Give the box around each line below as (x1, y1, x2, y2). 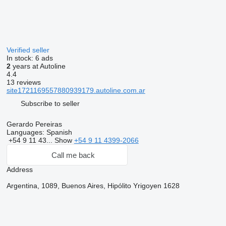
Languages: (6, 128, 44, 136)
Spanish (44, 128, 72, 136)
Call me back (51, 150, 95, 159)
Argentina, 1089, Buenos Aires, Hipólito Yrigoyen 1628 (6, 182, 180, 190)
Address (6, 165, 33, 174)
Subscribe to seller (20, 99, 80, 107)
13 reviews (6, 78, 41, 86)
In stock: (6, 54, 35, 62)
